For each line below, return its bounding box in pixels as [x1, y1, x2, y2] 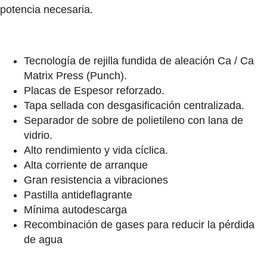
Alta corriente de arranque [24, 159, 148, 171]
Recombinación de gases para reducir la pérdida [24, 218, 254, 231]
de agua [24, 233, 63, 246]
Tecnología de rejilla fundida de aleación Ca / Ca [24, 54, 254, 67]
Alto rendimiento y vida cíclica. [24, 144, 168, 156]
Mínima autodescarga [24, 203, 127, 216]
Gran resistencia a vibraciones [24, 173, 168, 186]
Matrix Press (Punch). [24, 69, 127, 82]
